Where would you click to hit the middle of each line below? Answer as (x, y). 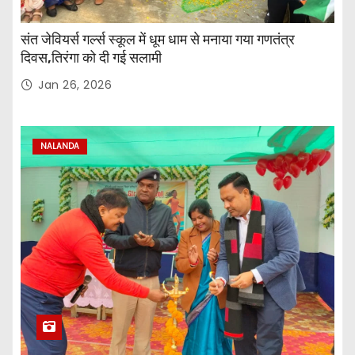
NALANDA (60, 146)
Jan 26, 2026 (75, 84)
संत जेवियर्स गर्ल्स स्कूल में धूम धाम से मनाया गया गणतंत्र (158, 39)
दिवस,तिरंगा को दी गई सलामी (91, 57)
